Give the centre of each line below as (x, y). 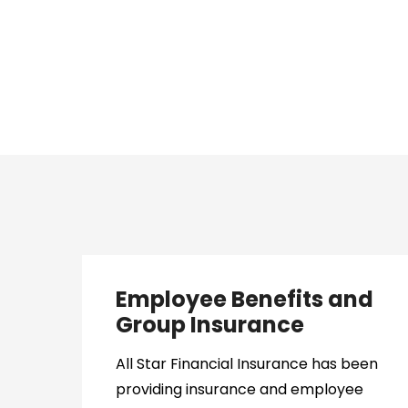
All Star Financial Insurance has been (246, 364)
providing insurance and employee (239, 389)
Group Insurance (209, 325)
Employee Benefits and (244, 299)
